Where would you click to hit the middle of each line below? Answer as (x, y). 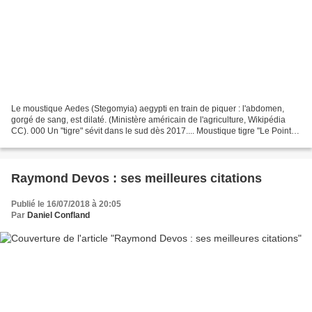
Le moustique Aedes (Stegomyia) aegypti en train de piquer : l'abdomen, (127, 109)
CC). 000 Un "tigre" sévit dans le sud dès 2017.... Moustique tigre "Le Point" (153, 131)
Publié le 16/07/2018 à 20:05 (66, 204)
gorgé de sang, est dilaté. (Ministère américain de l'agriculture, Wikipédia (148, 120)
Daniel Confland (58, 216)
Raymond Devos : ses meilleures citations (187, 179)
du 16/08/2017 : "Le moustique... (72, 142)
